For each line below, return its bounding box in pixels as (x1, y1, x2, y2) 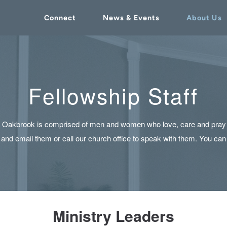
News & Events (102, 13, 160, 22)
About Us (186, 13, 222, 22)
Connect (44, 13, 77, 22)
